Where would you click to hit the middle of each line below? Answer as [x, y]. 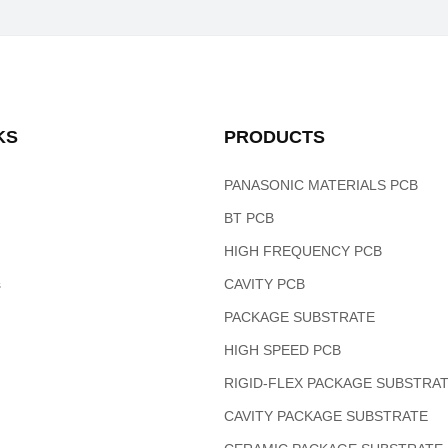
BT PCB [248, 218]
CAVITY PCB [264, 284]
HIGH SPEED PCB [282, 350]
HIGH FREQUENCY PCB [302, 251]
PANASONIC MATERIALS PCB [320, 185]
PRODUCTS [274, 137]
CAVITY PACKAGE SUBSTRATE [325, 416]
